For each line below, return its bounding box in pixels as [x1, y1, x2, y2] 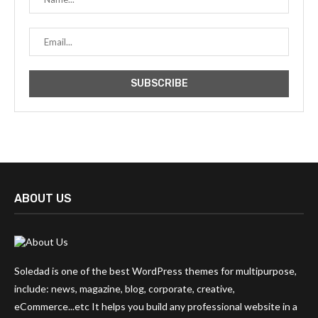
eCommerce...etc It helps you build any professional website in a [14, 300, 297, 312]
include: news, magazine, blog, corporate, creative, [14, 283, 235, 295]
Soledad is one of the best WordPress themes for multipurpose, [14, 265, 297, 277]
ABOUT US [14, 192, 72, 205]
